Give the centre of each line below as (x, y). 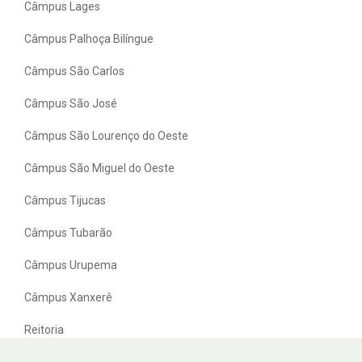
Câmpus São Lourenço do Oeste (106, 135)
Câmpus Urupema (71, 265)
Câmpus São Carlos (74, 71)
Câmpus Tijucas (65, 200)
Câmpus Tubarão (68, 232)
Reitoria (44, 329)
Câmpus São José (71, 103)
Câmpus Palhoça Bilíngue (89, 38)
